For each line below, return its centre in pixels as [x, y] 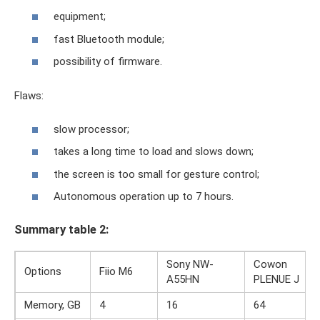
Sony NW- [190, 265]
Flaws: [29, 96]
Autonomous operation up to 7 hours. [144, 197]
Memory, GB [52, 305]
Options [43, 272]
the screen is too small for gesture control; [156, 174]
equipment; [80, 17]
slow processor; [91, 129]
